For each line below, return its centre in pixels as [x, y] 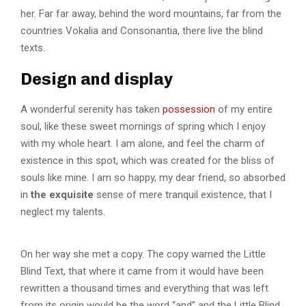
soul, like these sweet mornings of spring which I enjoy [143, 126]
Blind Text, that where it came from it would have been [142, 271]
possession [189, 109]
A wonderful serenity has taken [92, 109]
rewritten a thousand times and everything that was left [144, 288]
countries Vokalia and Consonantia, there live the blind [142, 30]
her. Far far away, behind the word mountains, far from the [151, 13]
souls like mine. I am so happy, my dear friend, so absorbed [153, 177]
